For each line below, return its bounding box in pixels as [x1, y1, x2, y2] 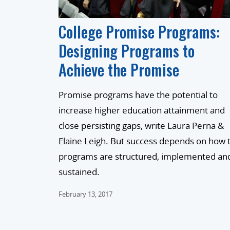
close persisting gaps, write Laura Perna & [59, 120, 224, 132]
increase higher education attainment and [59, 104, 225, 117]
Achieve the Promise [59, 58, 179, 82]
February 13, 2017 [59, 189, 112, 199]
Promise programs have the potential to [59, 89, 218, 101]
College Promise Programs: [59, 20, 220, 44]
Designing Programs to [59, 39, 195, 63]
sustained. [59, 166, 100, 178]
